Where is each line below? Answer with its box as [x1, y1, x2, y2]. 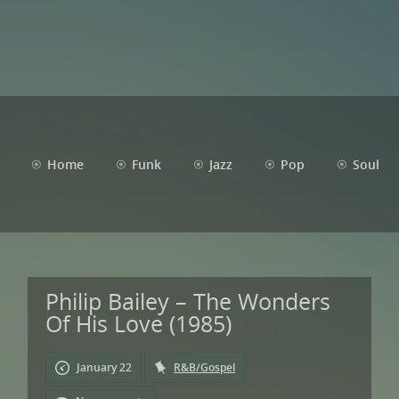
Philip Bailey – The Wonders [45, 286, 330, 316]
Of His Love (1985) [45, 308, 232, 338]
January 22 [74, 360, 132, 375]
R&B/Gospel [174, 360, 235, 375]
